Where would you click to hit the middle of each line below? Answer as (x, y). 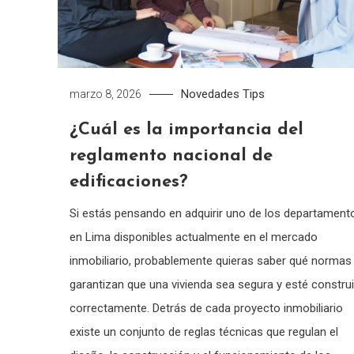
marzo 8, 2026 (105, 94)
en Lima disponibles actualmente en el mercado (193, 237)
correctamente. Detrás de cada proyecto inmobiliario (206, 308)
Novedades (210, 94)
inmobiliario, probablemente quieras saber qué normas (210, 260)
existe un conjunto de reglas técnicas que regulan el (203, 331)
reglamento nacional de (171, 156)
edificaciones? (128, 182)
